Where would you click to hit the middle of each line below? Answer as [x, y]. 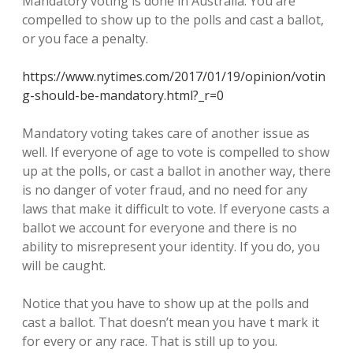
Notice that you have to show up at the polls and [165, 303]
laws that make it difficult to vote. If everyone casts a [176, 209]
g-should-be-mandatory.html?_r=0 [123, 95]
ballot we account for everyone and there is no [160, 228]
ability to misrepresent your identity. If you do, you [171, 247]
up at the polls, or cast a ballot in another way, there [176, 171]
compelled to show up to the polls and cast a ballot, [173, 20]
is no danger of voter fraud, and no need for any [165, 190]
